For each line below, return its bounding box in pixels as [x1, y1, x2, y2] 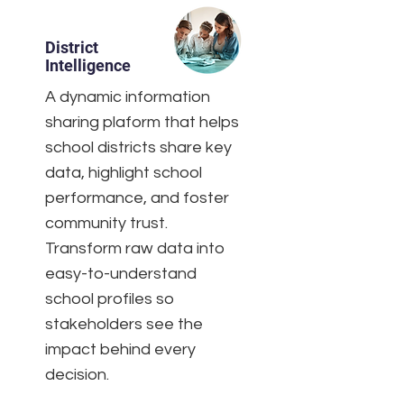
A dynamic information [45, 88, 210, 106]
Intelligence [45, 56, 131, 75]
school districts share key [45, 139, 232, 156]
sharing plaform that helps [45, 114, 239, 131]
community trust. [45, 215, 168, 232]
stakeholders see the [45, 316, 203, 333]
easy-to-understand [45, 265, 197, 282]
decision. [45, 366, 109, 383]
